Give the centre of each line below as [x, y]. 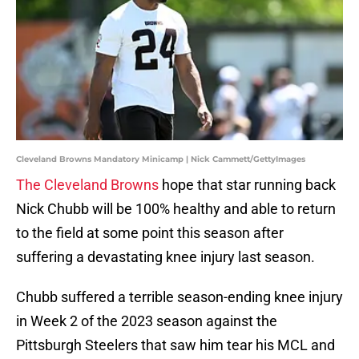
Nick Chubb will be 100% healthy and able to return [176, 209]
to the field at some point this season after [150, 233]
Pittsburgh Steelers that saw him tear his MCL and [175, 345]
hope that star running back [247, 185]
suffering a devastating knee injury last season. [165, 257]
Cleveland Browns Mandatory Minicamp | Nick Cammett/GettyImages [161, 159]
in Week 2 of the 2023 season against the [147, 321]
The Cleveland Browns [87, 185]
